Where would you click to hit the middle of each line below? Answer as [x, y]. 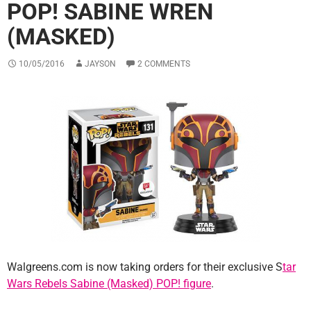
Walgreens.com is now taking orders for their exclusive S [145, 267]
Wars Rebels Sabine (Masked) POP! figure [109, 284]
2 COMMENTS [164, 64]
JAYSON [100, 64]
